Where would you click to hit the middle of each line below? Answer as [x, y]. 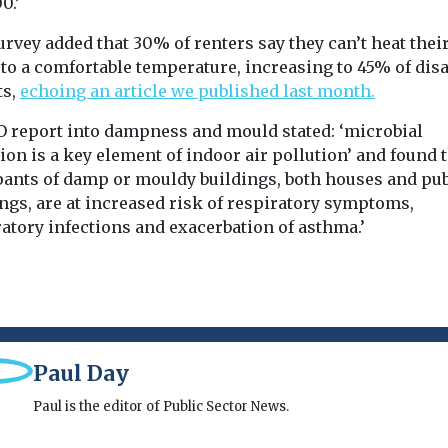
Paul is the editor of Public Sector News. [160, 407]
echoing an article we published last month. [197, 91]
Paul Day [80, 374]
